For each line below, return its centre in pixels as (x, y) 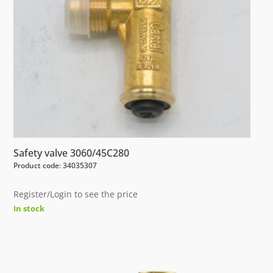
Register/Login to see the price (76, 194)
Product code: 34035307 (55, 165)
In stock (29, 208)
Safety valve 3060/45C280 (72, 153)
